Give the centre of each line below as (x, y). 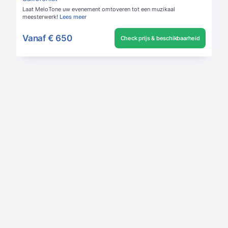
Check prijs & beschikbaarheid (160, 38)
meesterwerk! (40, 17)
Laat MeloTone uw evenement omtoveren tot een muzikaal (99, 9)
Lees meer (73, 17)
